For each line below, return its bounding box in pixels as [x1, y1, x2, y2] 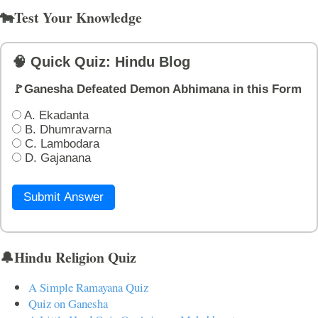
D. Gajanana [21, 150, 91, 165]
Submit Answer [23, 190, 104, 204]
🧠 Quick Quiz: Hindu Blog [12, 54, 190, 70]
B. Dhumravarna [21, 122, 111, 136]
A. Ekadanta [21, 108, 89, 122]
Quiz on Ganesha [28, 295, 108, 312]
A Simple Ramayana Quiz [28, 279, 148, 296]
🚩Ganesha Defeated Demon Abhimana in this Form [12, 82, 302, 97]
